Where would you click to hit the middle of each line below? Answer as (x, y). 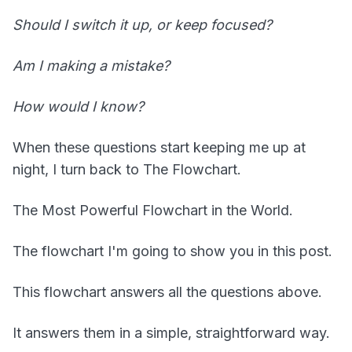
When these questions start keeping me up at (159, 147)
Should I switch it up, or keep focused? (142, 24)
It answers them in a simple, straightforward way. (171, 332)
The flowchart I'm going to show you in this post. (172, 251)
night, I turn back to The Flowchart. (127, 169)
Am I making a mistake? (91, 65)
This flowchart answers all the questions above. (167, 291)
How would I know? (78, 106)
